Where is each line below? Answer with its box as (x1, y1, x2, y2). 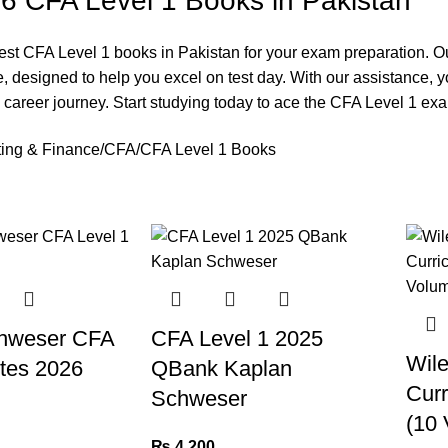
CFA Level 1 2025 (150, 325, 323, 351)
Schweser (150, 385, 247, 411)
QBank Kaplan (150, 355, 292, 381)
